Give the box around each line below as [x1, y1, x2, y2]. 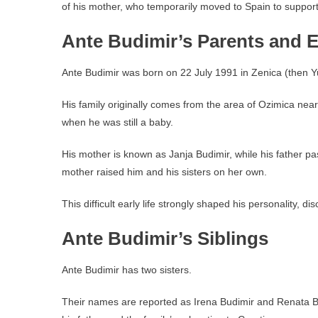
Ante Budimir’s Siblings [62, 228, 268, 249]
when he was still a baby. [62, 116, 173, 128]
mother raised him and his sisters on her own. [62, 166, 267, 177]
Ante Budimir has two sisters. [62, 264, 192, 275]
